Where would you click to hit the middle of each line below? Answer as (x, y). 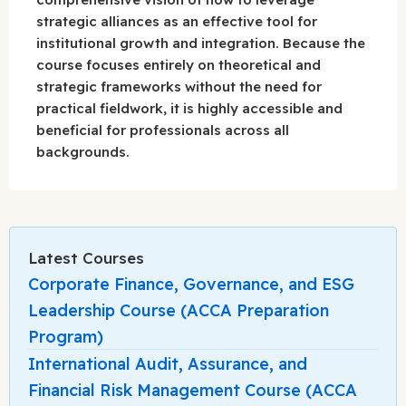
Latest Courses (86, 257)
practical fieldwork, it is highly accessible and (189, 108)
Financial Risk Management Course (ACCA (193, 390)
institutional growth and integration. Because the (201, 43)
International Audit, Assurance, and (168, 363)
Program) (66, 336)
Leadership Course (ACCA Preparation (179, 310)
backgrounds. (83, 151)
